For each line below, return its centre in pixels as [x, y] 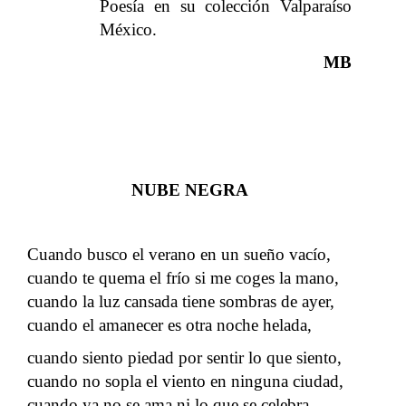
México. [128, 29]
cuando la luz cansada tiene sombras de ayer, [181, 301]
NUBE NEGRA [189, 189]
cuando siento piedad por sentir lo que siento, [184, 357]
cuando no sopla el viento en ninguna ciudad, [185, 381]
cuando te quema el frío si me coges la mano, [183, 277]
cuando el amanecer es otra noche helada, [169, 324]
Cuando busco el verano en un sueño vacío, [179, 254]
